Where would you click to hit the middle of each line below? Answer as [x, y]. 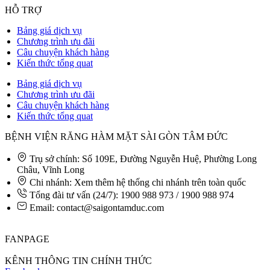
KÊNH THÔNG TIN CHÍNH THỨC [78, 260]
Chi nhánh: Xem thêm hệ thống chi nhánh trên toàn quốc [138, 182]
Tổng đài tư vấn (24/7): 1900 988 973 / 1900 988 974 [132, 195]
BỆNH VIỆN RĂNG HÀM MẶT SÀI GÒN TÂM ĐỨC [116, 136]
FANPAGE [27, 239]
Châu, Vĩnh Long [51, 169]
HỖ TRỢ [23, 10]
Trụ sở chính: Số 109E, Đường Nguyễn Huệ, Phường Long [143, 159]
